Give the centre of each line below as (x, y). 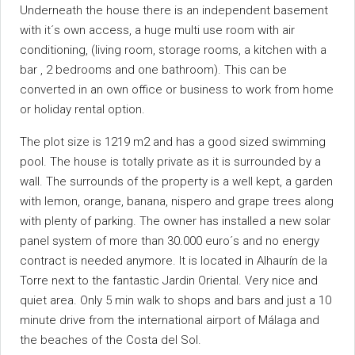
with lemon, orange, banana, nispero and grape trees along (177, 201)
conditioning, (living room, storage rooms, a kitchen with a (173, 50)
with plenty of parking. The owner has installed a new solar (175, 221)
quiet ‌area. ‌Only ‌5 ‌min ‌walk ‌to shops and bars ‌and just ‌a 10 (176, 300)
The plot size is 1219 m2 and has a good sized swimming (173, 141)
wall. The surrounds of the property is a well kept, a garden (176, 181)
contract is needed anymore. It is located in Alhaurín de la (174, 260)
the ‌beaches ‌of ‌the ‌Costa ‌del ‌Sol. (111, 340)
